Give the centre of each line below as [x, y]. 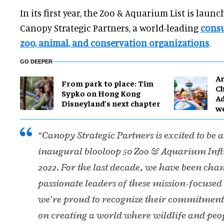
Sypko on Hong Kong [101, 93]
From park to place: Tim [107, 83]
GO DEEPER [36, 62]
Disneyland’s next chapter [111, 103]
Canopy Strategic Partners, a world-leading [110, 28]
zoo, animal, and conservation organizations [114, 43]
